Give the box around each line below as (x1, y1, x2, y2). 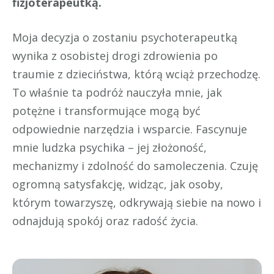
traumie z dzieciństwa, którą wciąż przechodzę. (12, 67, 261, 82)
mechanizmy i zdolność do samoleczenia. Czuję (12, 158, 258, 174)
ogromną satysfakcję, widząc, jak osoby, (12, 177, 223, 192)
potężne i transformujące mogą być (12, 103, 201, 119)
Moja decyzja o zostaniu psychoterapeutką (12, 30, 237, 45)
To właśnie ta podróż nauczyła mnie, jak (12, 85, 222, 100)
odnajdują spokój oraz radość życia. (12, 213, 198, 229)
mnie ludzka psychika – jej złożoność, (12, 140, 207, 155)
